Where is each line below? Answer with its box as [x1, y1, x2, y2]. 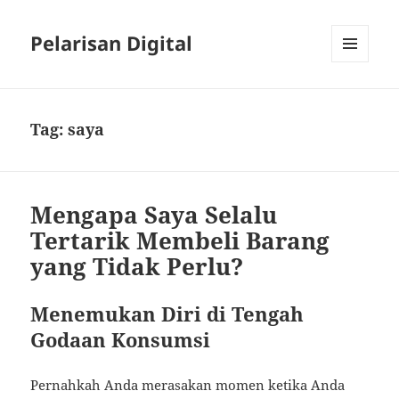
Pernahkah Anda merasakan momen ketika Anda [30, 376, 346, 395]
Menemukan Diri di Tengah [30, 300, 305, 328]
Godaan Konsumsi [30, 326, 211, 354]
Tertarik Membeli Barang [30, 224, 330, 257]
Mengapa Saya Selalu [30, 199, 278, 232]
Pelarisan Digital [30, 29, 193, 57]
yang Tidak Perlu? [30, 250, 244, 283]
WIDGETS [331, 92, 382, 108]
